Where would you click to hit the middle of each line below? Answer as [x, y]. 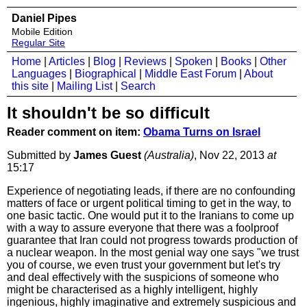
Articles [67, 61]
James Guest [107, 155]
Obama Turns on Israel [202, 132]
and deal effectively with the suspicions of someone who [143, 277]
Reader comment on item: [75, 132]
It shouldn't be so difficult [108, 113]
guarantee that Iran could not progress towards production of [152, 240]
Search [138, 86]
